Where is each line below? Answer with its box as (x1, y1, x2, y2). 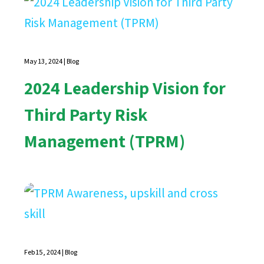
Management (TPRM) (24, 128, 186, 153)
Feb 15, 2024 (24, 247, 61, 256)
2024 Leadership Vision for (24, 75, 226, 100)
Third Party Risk (24, 102, 148, 126)
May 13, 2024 (24, 56, 63, 65)
